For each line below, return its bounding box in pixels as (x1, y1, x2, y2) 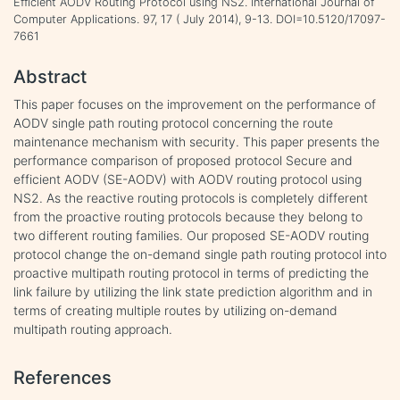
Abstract (13, 65, 87, 87)
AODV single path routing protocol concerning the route (13, 114, 333, 130)
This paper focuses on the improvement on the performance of (13, 96, 376, 112)
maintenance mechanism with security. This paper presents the (13, 133, 379, 149)
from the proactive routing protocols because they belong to (13, 208, 362, 224)
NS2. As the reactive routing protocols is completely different (13, 189, 368, 205)
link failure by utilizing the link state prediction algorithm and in (13, 283, 372, 299)
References (13, 366, 112, 388)
